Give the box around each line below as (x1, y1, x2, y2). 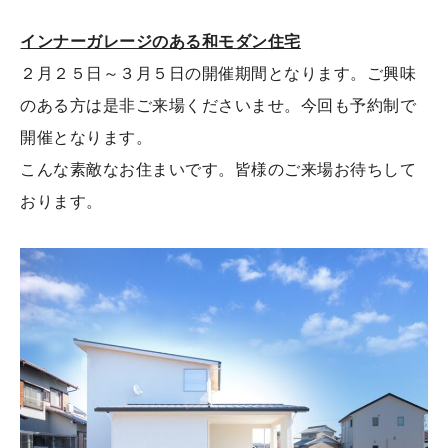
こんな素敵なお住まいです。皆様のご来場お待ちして (20, 161, 417, 179)
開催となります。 (20, 129, 153, 147)
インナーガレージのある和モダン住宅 (20, 33, 301, 51)
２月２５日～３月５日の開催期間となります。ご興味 (20, 65, 417, 83)
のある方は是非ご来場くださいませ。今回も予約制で (20, 97, 417, 115)
